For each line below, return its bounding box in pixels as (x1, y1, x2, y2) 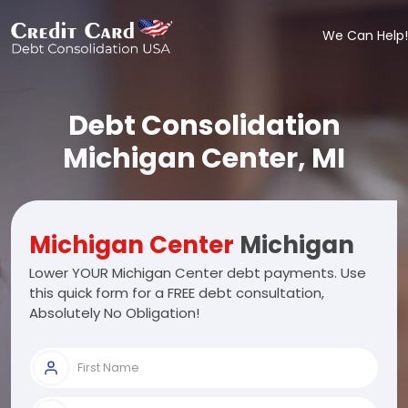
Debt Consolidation (67, 107, 341, 145)
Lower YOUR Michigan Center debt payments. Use (29, 263, 366, 282)
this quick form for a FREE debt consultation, (29, 283, 324, 302)
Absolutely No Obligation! (29, 303, 199, 322)
